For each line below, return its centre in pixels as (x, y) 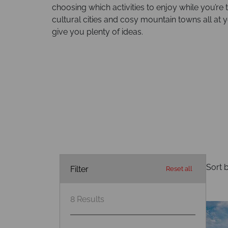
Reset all (179, 169)
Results (91, 199)
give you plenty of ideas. (97, 32)
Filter (79, 169)
